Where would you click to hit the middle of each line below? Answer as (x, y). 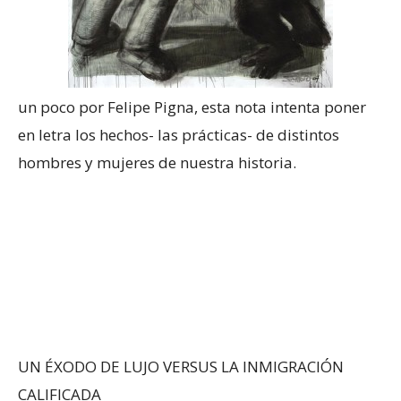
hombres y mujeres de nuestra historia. (157, 162)
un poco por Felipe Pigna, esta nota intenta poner (192, 107)
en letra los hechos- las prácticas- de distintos (179, 135)
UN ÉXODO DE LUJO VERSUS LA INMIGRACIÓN (181, 367)
